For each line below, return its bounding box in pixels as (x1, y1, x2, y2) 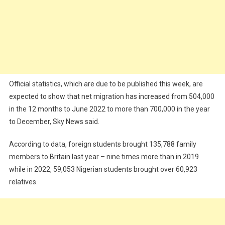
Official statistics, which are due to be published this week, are (9, 80, 203, 88)
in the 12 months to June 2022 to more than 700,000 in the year (9, 105, 210, 113)
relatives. (9, 178, 38, 186)
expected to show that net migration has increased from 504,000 (9, 92, 214, 100)
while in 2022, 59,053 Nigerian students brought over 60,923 (9, 165, 197, 173)
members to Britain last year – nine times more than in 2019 (9, 153, 199, 161)
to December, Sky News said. (9, 118, 99, 126)
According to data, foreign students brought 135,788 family (9, 140, 196, 148)
